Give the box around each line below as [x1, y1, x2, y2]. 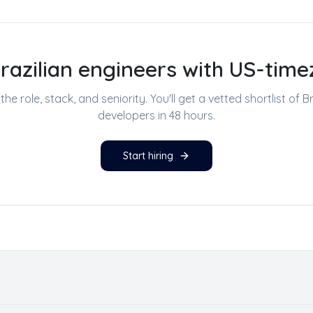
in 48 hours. [155, 108, 215, 122]
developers [98, 108, 155, 122]
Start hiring [123, 150, 173, 162]
